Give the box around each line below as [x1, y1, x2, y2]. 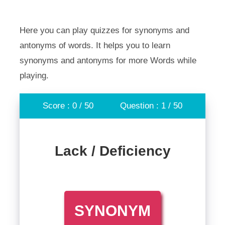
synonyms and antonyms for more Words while [19, 56, 196, 65]
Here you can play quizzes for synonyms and [19, 26, 189, 35]
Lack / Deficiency [54, 143, 171, 159]
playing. [19, 71, 49, 80]
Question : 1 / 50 [120, 101, 182, 110]
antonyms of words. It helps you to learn [19, 41, 170, 50]
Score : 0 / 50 [43, 101, 94, 110]
